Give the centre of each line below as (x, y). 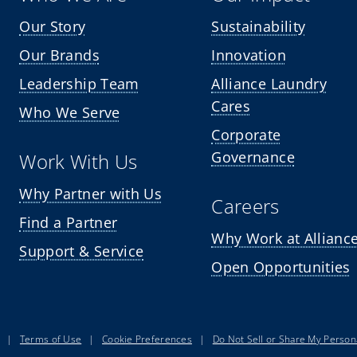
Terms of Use (51, 339)
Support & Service (82, 251)
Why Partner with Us (91, 193)
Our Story (53, 26)
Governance (253, 157)
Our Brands (59, 55)
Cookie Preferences (147, 339)
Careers (245, 206)
